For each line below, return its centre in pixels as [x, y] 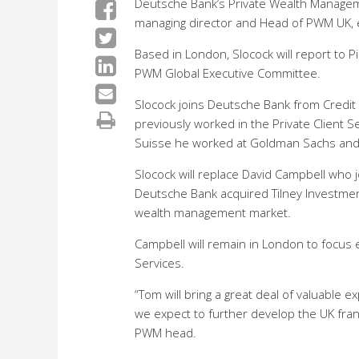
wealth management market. [212, 212]
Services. [159, 263]
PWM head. [165, 333]
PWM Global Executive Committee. [227, 73]
